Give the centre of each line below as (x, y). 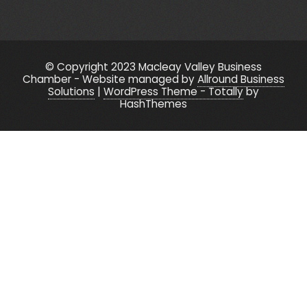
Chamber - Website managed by (110, 79)
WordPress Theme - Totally (173, 92)
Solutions (71, 92)
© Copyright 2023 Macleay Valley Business (153, 67)
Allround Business (241, 79)
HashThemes (153, 104)
